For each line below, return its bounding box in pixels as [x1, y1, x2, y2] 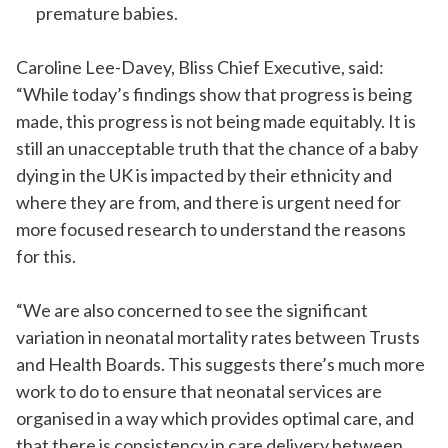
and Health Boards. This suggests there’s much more [16, 353, 425, 376]
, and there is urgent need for [176, 191, 401, 214]
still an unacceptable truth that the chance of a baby [16, 137, 418, 160]
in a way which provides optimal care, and [94, 407, 414, 430]
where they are [16, 191, 138, 214]
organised [16, 407, 94, 430]
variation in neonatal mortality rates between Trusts [16, 326, 420, 349]
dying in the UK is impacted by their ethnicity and [16, 164, 392, 187]
